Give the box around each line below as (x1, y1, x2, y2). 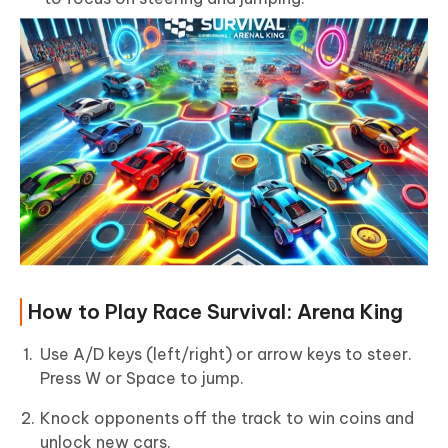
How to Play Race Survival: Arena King (28, 298, 403, 324)
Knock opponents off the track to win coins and (40, 407, 414, 428)
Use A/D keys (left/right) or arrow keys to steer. (40, 343, 412, 364)
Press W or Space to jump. (40, 367, 244, 388)
